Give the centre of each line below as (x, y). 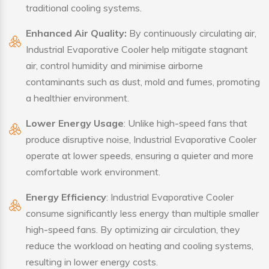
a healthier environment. (77, 98)
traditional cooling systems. (84, 8)
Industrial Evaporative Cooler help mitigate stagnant (137, 50)
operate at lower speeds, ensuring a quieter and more (140, 156)
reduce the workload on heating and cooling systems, (140, 246)
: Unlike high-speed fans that (186, 123)
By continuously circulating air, (193, 33)
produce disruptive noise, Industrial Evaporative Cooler (141, 140)
